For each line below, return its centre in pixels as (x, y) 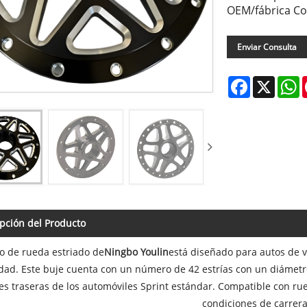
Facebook (272, 81)
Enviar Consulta (267, 47)
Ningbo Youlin (136, 252)
